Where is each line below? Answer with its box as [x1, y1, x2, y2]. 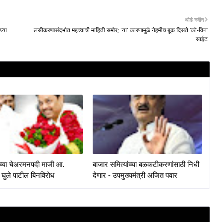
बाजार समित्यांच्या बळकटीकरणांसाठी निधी [93, 160, 199, 168]
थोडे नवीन [185, 15, 204, 23]
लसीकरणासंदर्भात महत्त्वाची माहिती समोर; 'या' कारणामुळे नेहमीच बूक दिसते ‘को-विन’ [34, 25, 208, 34]
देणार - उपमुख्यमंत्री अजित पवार [93, 170, 177, 179]
